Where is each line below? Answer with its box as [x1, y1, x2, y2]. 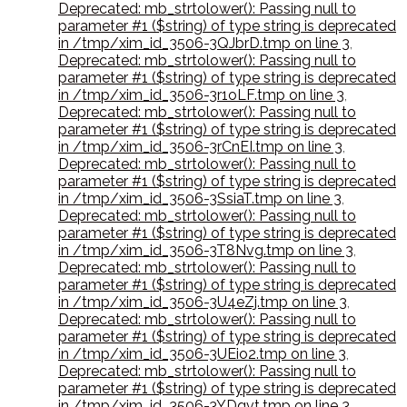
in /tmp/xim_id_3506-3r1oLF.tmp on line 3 [58, 86, 344, 104]
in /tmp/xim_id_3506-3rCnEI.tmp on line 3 [58, 138, 342, 156]
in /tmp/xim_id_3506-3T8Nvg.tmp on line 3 [58, 242, 353, 260]
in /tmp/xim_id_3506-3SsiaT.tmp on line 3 [58, 190, 342, 208]
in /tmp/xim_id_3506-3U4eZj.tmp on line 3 [58, 293, 347, 312]
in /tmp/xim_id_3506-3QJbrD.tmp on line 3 [58, 35, 350, 53]
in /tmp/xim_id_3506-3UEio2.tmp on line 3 [58, 345, 346, 363]
